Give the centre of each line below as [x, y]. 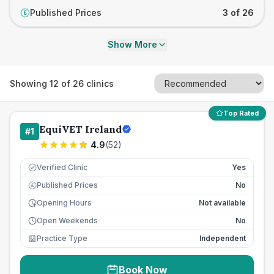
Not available [222, 203]
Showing [30, 83]
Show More [132, 44]
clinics [99, 83]
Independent [223, 238]
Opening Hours [64, 203]
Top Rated [241, 113]
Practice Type [62, 238]
